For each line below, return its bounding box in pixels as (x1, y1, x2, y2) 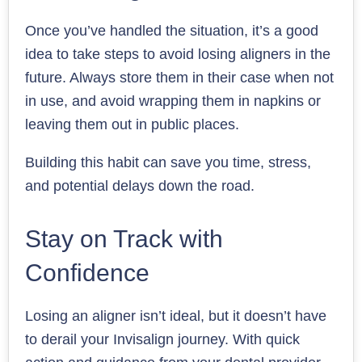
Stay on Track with (25, 225, 223, 252)
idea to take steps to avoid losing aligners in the (25, 45, 330, 62)
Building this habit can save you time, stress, (25, 154, 311, 170)
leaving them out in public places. (25, 116, 239, 133)
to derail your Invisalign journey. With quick (25, 330, 300, 347)
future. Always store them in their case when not (25, 69, 334, 86)
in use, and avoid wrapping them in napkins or (25, 92, 321, 109)
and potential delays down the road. (25, 177, 255, 194)
